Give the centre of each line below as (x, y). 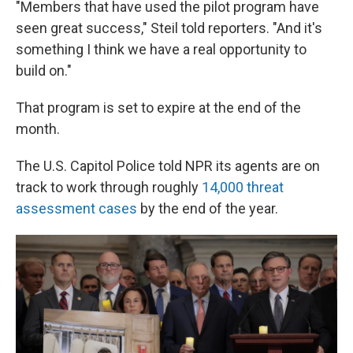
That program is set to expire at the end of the (158, 107)
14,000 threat (243, 187)
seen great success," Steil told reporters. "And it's (169, 28)
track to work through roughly (109, 187)
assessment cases (76, 208)
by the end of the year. (208, 208)
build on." (44, 70)
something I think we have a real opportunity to (161, 49)
